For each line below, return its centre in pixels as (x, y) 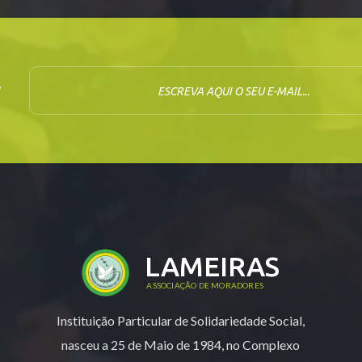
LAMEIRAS (213, 266)
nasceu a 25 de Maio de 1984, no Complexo (181, 345)
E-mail (46, 77)
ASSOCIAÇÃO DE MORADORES (205, 286)
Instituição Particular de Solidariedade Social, (181, 321)
